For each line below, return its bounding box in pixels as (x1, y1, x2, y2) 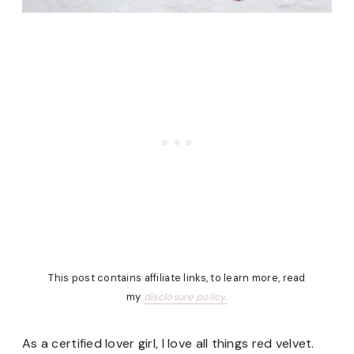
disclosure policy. (143, 289, 228, 303)
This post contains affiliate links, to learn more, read (48, 270, 306, 284)
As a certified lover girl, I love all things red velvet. (22, 334, 314, 352)
